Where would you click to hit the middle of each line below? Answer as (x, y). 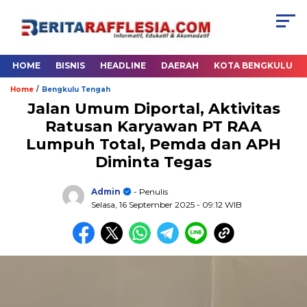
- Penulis (149, 191)
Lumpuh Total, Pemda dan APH (153, 145)
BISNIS (70, 66)
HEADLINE (123, 66)
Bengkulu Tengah (76, 90)
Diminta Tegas (153, 162)
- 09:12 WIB (219, 204)
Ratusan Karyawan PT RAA (153, 127)
